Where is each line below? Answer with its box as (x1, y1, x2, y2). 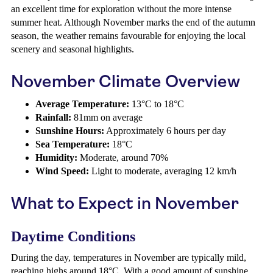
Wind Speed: (35, 166, 89, 176)
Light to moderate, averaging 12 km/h (89, 166, 236, 176)
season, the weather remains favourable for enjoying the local (11, 30, 246, 41)
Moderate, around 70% (77, 152, 168, 163)
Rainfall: (35, 112, 71, 122)
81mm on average (71, 112, 143, 122)
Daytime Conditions (11, 229, 135, 244)
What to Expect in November (11, 193, 239, 213)
